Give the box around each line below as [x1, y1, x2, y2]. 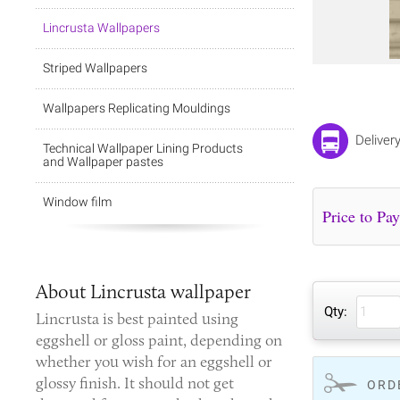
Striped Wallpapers [43, 61, 147, 75]
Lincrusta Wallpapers [43, 21, 160, 35]
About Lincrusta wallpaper [36, 279, 251, 304]
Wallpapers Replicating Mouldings [43, 101, 230, 115]
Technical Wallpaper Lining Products [43, 141, 243, 155]
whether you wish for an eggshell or [36, 352, 272, 371]
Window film [43, 195, 112, 209]
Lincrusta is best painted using [36, 309, 238, 329]
